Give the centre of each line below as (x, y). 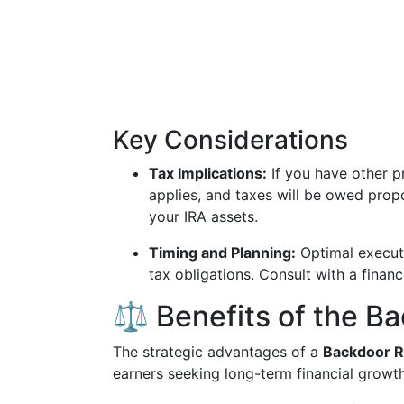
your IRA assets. (203, 216)
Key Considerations (230, 140)
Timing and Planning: (222, 252)
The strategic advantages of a (218, 352)
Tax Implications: (208, 173)
